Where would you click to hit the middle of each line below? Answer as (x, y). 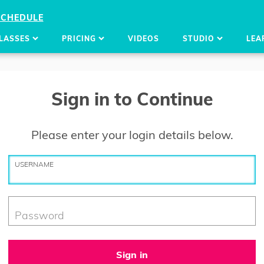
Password (39, 215)
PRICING (80, 39)
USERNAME (34, 164)
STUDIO (199, 39)
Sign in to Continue (132, 99)
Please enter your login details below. (132, 134)
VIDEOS (143, 39)
